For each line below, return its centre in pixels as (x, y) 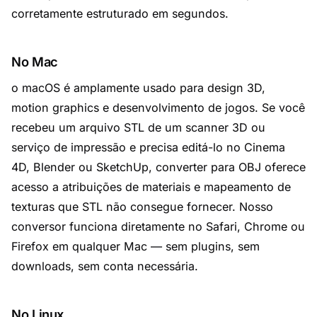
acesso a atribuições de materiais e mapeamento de (151, 187)
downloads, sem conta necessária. (105, 266)
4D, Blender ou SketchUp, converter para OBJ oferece (158, 167)
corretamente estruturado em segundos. (120, 13)
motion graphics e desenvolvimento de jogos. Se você (158, 108)
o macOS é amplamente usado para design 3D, (138, 88)
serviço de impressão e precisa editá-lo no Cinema (148, 147)
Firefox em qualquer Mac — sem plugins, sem (136, 246)
